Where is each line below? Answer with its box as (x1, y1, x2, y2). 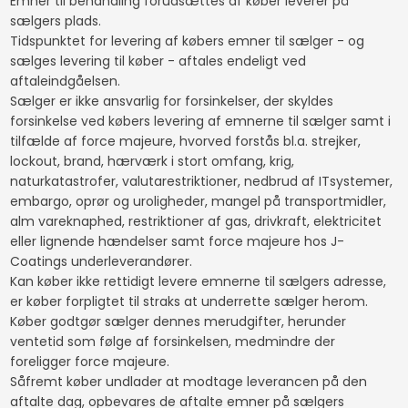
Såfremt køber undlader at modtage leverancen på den (9, 372, 367, 391)
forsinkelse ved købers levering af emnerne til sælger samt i (9, 111, 391, 130)
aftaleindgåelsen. (9, 71, 124, 90)
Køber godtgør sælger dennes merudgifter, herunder (9, 311, 346, 331)
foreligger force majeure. (9, 352, 173, 371)
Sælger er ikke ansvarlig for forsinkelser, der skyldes (9, 91, 333, 110)
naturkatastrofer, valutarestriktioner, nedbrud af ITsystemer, (9, 171, 393, 190)
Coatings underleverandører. (9, 251, 196, 270)
